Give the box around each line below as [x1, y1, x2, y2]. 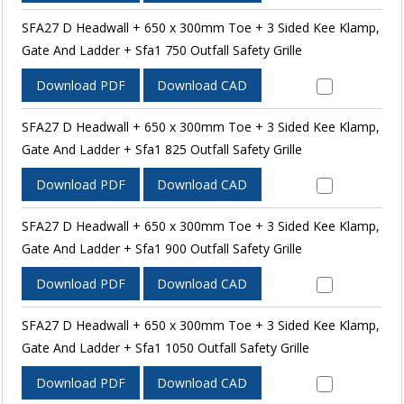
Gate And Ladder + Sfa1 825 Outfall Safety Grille [21, 140, 302, 158]
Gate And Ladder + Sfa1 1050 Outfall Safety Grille [21, 338, 309, 356]
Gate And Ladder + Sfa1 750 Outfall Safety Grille [21, 41, 302, 59]
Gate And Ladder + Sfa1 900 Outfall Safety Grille [21, 239, 302, 257]
